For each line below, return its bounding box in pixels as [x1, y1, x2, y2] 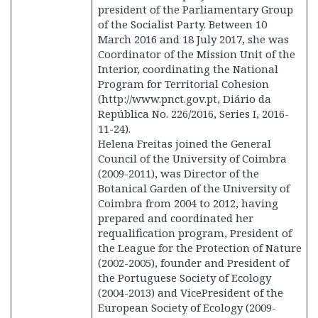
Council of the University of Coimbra [97, 151, 287, 165]
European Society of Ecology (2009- [97, 300, 276, 314]
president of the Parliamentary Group [97, 2, 293, 16]
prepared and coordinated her [97, 211, 253, 225]
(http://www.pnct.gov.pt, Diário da [97, 92, 271, 106]
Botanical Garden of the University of [97, 181, 290, 195]
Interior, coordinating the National [97, 62, 278, 76]
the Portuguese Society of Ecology [97, 270, 271, 285]
